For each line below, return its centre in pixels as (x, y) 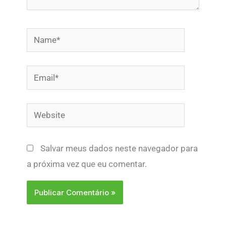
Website (42, 110)
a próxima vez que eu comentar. (87, 164)
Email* (39, 73)
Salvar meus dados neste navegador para (119, 149)
